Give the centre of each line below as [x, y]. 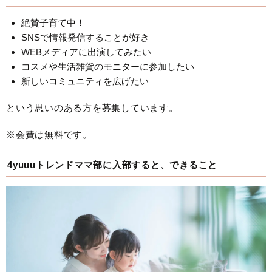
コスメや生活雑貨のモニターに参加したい [108, 67]
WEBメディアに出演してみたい [86, 52]
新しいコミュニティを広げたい [85, 81]
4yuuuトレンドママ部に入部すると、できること [112, 165]
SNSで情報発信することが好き [85, 38]
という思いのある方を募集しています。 [92, 108]
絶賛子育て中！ [53, 23]
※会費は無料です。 [49, 135]
